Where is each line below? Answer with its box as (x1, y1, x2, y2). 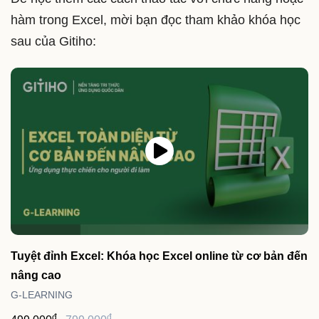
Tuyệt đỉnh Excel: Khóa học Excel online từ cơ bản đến (11, 249, 308, 262)
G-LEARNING (11, 288, 73, 300)
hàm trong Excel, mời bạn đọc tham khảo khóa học (11, 13, 300, 28)
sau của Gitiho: (11, 34, 96, 49)
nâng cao (11, 268, 61, 281)
